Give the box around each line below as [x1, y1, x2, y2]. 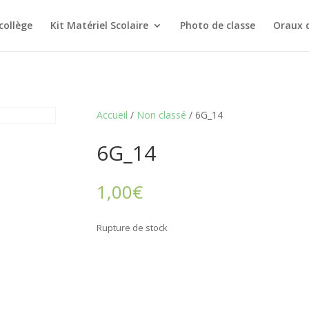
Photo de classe [179, 19, 255, 32]
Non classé [137, 108, 187, 121]
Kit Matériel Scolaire [50, 19, 148, 32]
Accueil [97, 108, 128, 121]
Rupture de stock [97, 221, 168, 235]
